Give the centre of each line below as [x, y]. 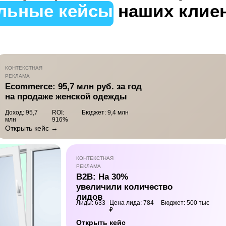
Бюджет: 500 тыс [185, 203]
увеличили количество [124, 187]
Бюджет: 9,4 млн [105, 113]
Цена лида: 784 [132, 203]
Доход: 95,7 [21, 113]
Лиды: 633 [91, 203]
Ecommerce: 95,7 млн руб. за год [73, 87]
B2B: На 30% [102, 177]
